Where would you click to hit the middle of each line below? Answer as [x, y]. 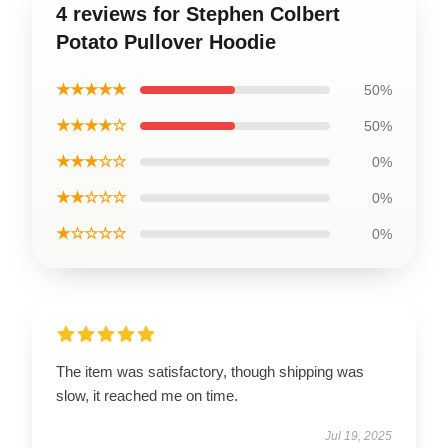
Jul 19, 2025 [358, 435]
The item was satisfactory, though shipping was [210, 371]
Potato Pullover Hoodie [166, 41]
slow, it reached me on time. [147, 395]
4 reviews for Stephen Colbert [198, 13]
